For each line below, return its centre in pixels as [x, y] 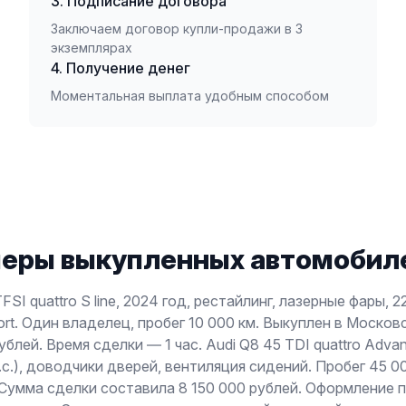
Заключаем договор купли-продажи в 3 [177, 29]
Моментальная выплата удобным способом [190, 96]
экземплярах [92, 48]
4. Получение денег [121, 68]
